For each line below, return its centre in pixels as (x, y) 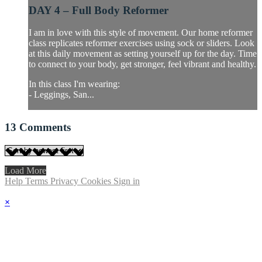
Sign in (127, 181)
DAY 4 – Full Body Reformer (99, 10)
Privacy (65, 181)
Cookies (97, 181)
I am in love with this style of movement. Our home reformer (141, 33)
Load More (25, 170)
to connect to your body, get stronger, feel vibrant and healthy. (142, 64)
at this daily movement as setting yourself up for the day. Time (143, 54)
